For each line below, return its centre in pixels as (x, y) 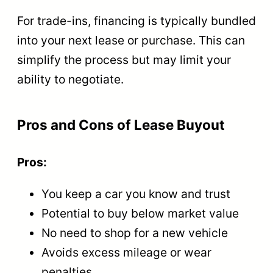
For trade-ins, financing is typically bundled (136, 20)
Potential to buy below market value (140, 213)
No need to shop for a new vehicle (135, 232)
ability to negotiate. (70, 79)
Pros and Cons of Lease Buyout (121, 125)
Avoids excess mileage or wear (126, 252)
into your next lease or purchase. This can (131, 40)
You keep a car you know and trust (136, 193)
